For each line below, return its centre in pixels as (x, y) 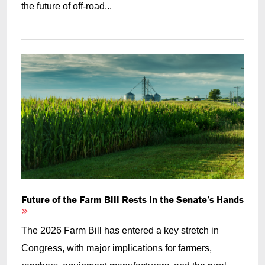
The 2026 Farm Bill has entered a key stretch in (120, 231)
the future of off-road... (67, 6)
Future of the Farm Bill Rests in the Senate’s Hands (132, 200)
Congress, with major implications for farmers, (117, 248)
